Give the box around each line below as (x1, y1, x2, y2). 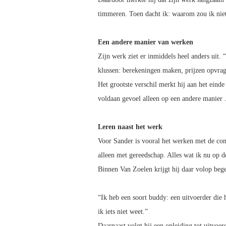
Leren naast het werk (98, 123, 162, 131)
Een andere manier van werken (98, 38, 193, 46)
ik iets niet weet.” (98, 208, 148, 216)
